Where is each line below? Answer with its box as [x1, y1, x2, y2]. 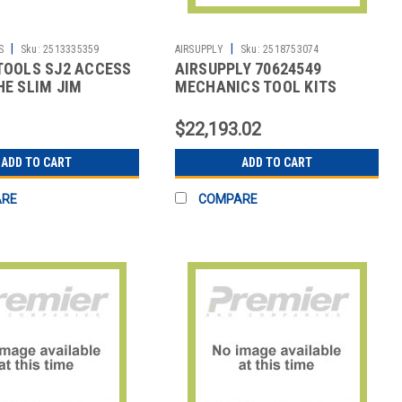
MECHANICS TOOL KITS [174, 77, 337, 97]
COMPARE [197, 192, 258, 207]
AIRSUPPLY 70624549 [174, 59, 322, 79]
